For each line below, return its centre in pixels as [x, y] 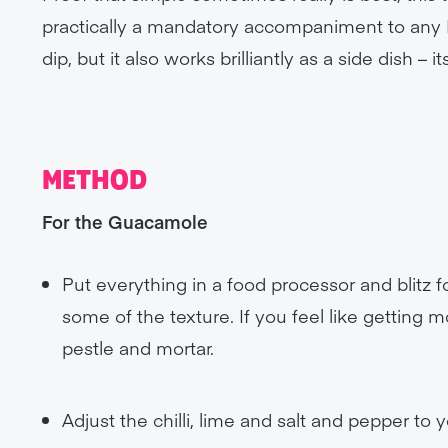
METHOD [95, 181]
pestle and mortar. [138, 347]
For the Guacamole [125, 221]
